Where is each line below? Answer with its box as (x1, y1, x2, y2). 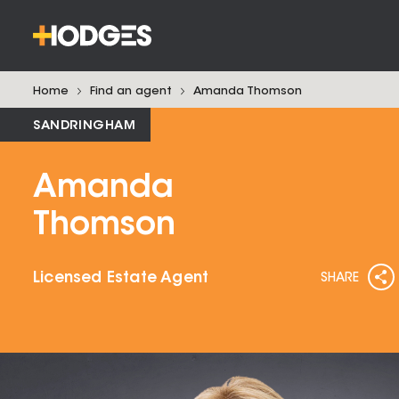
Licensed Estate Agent (33, 271, 209, 286)
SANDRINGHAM (33, 120, 136, 133)
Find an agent (90, 85, 172, 97)
